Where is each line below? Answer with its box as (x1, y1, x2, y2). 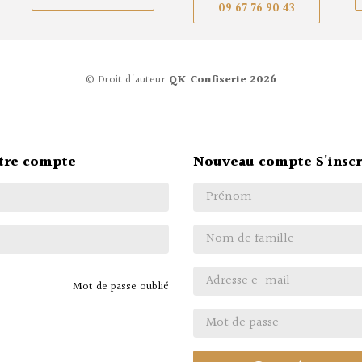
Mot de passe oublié (73, 278, 169, 297)
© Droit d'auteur (86, 70, 169, 89)
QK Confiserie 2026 (169, 70, 276, 89)
